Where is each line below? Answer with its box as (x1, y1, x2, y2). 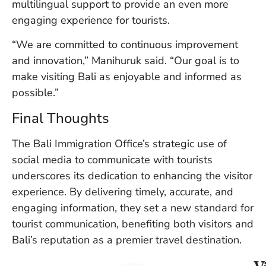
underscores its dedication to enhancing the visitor (12, 168, 252, 183)
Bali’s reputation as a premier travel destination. (12, 232, 242, 247)
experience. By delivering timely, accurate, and (12, 184, 233, 199)
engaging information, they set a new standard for (12, 200, 254, 215)
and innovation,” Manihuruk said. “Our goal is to (12, 53, 239, 68)
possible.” (12, 85, 59, 100)
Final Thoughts (12, 108, 109, 128)
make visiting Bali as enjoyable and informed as (12, 69, 242, 84)
